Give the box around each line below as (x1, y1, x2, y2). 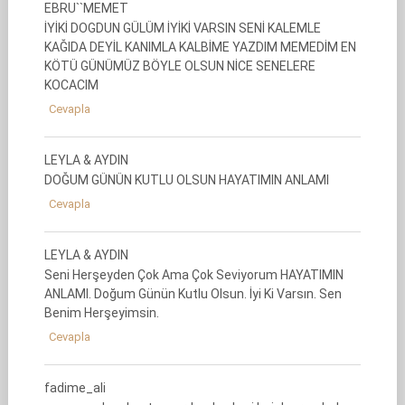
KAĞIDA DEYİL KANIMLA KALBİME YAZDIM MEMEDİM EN (43, 40, 356, 54)
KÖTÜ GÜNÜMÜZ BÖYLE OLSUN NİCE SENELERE (43, 59, 316, 73)
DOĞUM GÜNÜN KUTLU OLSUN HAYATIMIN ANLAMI (43, 173, 329, 187)
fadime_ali (43, 381, 106, 395)
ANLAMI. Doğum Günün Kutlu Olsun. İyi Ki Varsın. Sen (43, 287, 342, 301)
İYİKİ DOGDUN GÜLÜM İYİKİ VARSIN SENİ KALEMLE (43, 21, 321, 35)
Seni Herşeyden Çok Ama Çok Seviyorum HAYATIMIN (43, 268, 344, 282)
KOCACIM (43, 78, 99, 92)
